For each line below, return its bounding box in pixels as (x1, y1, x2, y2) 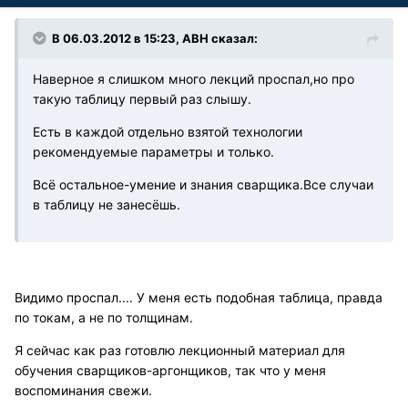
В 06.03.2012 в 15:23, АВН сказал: (52, 31, 258, 46)
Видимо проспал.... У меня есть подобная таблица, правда (15, 290, 382, 306)
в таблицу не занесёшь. (33, 197, 180, 213)
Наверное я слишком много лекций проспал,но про (33, 71, 354, 87)
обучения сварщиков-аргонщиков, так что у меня (15, 362, 326, 379)
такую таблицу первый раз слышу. (33, 91, 251, 107)
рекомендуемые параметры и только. (33, 144, 274, 160)
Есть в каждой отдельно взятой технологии (33, 124, 302, 140)
